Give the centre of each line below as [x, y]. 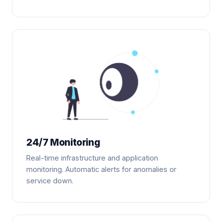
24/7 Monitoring [63, 142]
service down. [50, 181]
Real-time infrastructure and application [92, 158]
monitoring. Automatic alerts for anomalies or [101, 169]
